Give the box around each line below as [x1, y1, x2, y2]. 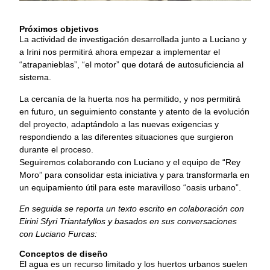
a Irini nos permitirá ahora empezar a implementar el [19, 47, 220, 57]
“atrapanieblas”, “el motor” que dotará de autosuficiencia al [19, 60, 243, 70]
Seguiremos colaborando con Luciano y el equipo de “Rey [19, 157, 240, 167]
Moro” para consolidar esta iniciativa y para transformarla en [19, 169, 250, 180]
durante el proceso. [19, 144, 93, 154]
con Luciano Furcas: [19, 229, 97, 239]
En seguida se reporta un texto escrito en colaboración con [19, 204, 244, 214]
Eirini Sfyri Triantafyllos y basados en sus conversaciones [19, 216, 237, 227]
